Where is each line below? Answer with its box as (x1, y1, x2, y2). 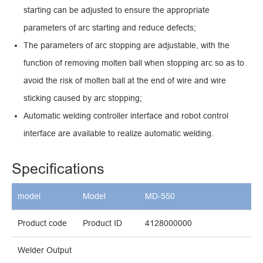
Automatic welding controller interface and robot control (23, 111, 228, 121)
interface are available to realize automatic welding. (23, 129, 214, 139)
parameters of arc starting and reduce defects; (23, 23, 196, 33)
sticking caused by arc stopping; (23, 93, 142, 103)
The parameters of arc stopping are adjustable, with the (23, 41, 230, 50)
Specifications (12, 160, 104, 177)
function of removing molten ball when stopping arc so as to (23, 58, 244, 68)
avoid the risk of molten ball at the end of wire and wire (23, 76, 226, 86)
